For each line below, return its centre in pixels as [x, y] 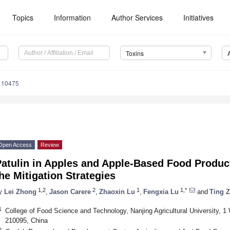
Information [73, 17]
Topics [23, 17]
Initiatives [199, 17]
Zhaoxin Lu [117, 191]
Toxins [135, 53]
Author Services [137, 17]
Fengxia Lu [161, 191]
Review [50, 145]
